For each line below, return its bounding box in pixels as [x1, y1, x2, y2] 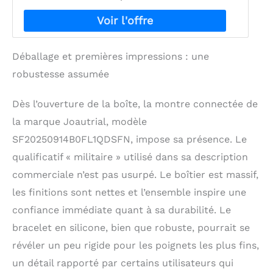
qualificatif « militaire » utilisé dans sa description [12, 151, 248, 163]
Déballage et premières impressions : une [12, 50, 209, 62]
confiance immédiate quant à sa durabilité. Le [12, 204, 231, 216]
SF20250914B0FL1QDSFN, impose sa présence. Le [12, 133, 247, 145]
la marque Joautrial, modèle [12, 115, 147, 127]
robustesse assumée [12, 68, 109, 80]
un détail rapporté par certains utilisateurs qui [12, 257, 233, 269]
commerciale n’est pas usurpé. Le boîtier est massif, [12, 168, 258, 180]
